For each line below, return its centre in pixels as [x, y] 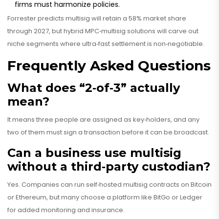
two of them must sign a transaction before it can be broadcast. [108, 132]
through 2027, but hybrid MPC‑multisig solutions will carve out [103, 31]
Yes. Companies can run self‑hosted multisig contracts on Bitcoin [109, 185]
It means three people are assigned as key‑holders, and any [103, 120]
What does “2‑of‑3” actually [94, 88]
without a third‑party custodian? [109, 167]
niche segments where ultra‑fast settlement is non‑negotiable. [106, 44]
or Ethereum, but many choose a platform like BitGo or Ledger [105, 197]
